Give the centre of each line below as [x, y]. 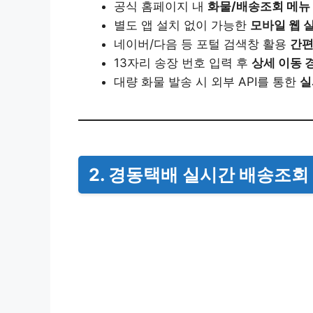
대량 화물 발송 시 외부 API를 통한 [207, 82]
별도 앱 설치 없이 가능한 [182, 26]
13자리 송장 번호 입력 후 [183, 63]
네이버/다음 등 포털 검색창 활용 [202, 44]
